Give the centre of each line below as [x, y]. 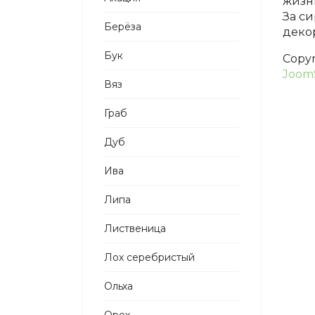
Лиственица [135, 229]
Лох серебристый [149, 257]
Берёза [123, 27]
